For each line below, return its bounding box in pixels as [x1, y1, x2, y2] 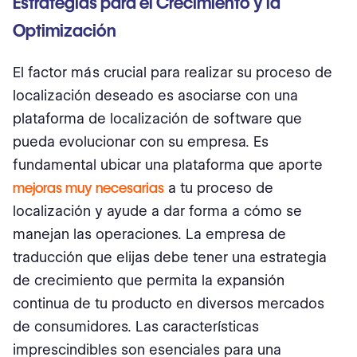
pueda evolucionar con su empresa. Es [13, 133, 269, 150]
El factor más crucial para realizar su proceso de [13, 64, 332, 80]
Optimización [13, 21, 116, 41]
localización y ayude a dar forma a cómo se [13, 202, 302, 219]
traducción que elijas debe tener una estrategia [13, 249, 327, 265]
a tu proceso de [164, 179, 273, 196]
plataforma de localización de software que [13, 110, 302, 127]
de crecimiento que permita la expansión [13, 272, 284, 288]
